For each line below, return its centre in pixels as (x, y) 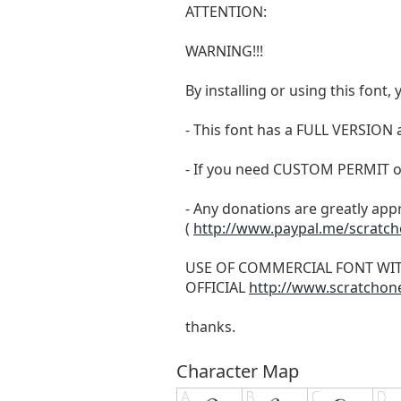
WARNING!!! (224, 51)
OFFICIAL (217, 287)
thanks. (210, 326)
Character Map (238, 371)
